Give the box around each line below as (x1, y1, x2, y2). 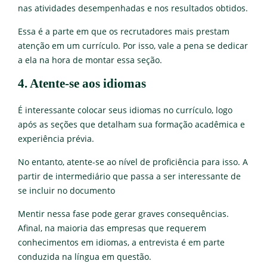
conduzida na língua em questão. (18, 251, 151, 262)
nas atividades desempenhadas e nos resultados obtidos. (18, 2, 248, 14)
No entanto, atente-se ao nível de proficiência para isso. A (18, 156, 248, 167)
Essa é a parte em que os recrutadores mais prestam (18, 26, 229, 37)
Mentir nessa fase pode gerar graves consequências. (18, 208, 229, 219)
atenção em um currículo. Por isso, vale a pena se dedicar (18, 40, 248, 51)
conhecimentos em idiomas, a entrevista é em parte (18, 237, 225, 248)
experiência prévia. (18, 133, 94, 144)
